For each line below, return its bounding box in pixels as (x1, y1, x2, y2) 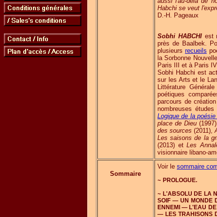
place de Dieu (157, 120, 197, 127)
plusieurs (157, 47, 185, 54)
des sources (157, 127, 192, 134)
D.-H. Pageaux (157, 12, 199, 19)
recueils (185, 47, 207, 54)
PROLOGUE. (163, 177, 197, 184)
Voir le (157, 163, 177, 170)
